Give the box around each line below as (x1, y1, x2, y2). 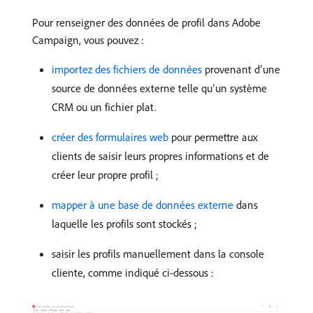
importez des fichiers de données (52, 62, 202, 77)
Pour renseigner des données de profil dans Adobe (32, 15, 261, 30)
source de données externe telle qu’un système (52, 81, 267, 96)
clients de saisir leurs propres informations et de (52, 149, 269, 163)
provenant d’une (202, 62, 280, 77)
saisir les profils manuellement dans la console (52, 247, 264, 261)
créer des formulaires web (52, 130, 168, 145)
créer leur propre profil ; (52, 168, 159, 182)
